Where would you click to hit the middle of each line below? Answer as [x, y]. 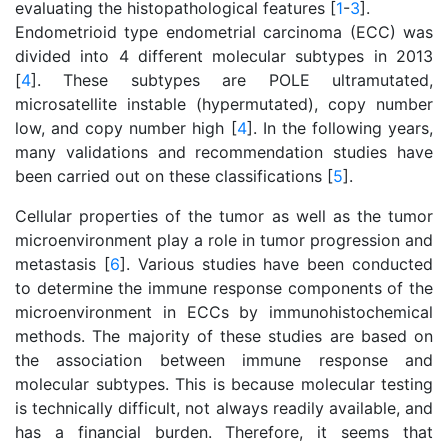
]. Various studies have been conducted [276, 264]
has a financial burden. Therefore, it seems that [224, 432]
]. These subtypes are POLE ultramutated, [232, 80]
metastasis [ [62, 264]
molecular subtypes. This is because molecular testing [224, 384]
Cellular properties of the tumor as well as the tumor [224, 216]
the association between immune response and [224, 360]
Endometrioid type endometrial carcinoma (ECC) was [224, 32]
